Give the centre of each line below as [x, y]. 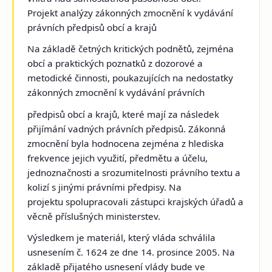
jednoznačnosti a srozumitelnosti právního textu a [134, 172]
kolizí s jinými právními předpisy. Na [105, 187]
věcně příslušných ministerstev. [94, 216]
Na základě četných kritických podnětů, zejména [131, 49]
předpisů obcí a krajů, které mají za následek [124, 114]
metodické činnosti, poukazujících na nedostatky [131, 78]
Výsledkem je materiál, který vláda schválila [122, 237]
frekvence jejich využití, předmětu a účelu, [118, 158]
